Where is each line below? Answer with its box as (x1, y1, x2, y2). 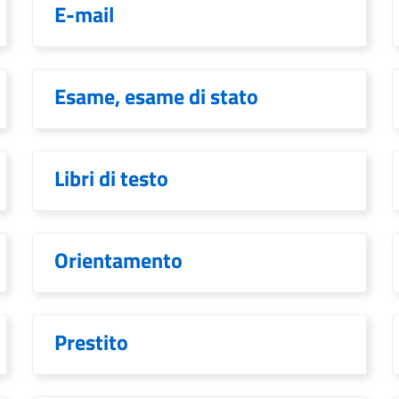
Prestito (54, 326, 128, 358)
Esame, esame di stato (54, 80, 258, 112)
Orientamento (54, 244, 183, 276)
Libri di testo (54, 162, 168, 194)
